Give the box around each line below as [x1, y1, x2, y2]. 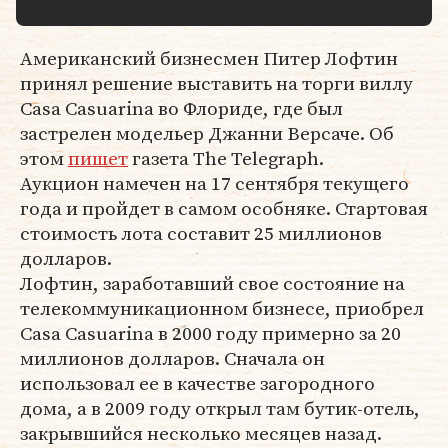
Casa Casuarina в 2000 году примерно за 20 [20, 320, 401, 346]
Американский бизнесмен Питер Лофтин [20, 45, 398, 71]
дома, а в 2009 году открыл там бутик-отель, [20, 395, 420, 421]
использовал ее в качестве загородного [20, 370, 375, 396]
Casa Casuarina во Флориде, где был [20, 95, 343, 121]
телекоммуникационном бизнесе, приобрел [20, 295, 424, 321]
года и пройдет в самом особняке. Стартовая [20, 195, 428, 221]
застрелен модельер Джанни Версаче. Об [20, 120, 394, 146]
